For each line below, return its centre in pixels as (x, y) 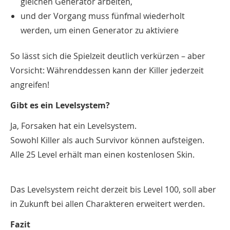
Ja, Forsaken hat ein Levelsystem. (73, 126)
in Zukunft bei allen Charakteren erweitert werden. (108, 204)
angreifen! (30, 84)
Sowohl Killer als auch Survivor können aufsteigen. (107, 140)
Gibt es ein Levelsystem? (60, 105)
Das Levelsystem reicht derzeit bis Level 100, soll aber (113, 189)
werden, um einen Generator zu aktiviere (100, 30)
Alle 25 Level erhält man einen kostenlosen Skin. (102, 154)
